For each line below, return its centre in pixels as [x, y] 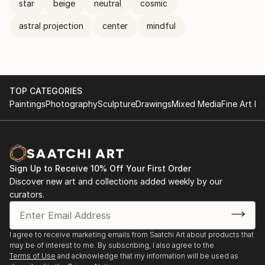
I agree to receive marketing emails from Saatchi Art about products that [132, 235]
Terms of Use [33, 256]
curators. [27, 194]
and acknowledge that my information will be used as [148, 256]
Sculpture [117, 104]
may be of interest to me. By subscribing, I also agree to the [112, 245]
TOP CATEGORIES [46, 91]
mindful [161, 26]
